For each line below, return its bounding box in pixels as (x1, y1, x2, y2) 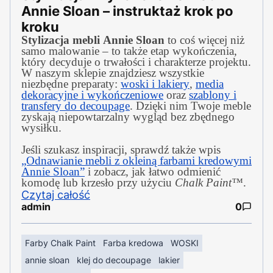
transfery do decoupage (21, 99, 130, 112)
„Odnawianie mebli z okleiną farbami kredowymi (21, 154, 252, 167)
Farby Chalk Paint (25, 237, 96, 248)
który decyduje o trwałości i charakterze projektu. (21, 55, 251, 68)
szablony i (189, 88, 236, 101)
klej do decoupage (77, 254, 151, 265)
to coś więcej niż (165, 33, 244, 46)
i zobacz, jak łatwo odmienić (85, 165, 221, 178)
